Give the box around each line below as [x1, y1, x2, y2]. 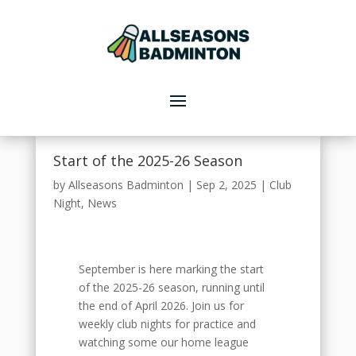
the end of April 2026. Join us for [78, 298, 244, 314]
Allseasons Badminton [68, 177, 184, 193]
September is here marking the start [78, 261, 264, 277]
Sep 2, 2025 [196, 177, 257, 193]
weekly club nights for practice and [78, 316, 256, 332]
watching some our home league [78, 335, 249, 350]
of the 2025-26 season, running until [78, 280, 265, 296]
